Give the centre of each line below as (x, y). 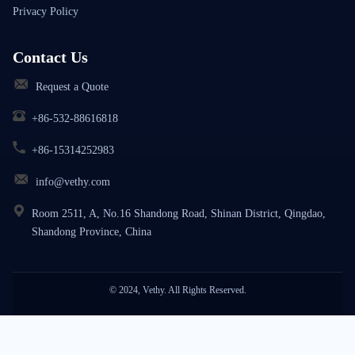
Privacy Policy (46, 12)
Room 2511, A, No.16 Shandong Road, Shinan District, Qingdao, (179, 214)
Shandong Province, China (92, 232)
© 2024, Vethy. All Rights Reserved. (177, 290)
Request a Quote (72, 87)
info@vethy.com (73, 182)
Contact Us (50, 57)
